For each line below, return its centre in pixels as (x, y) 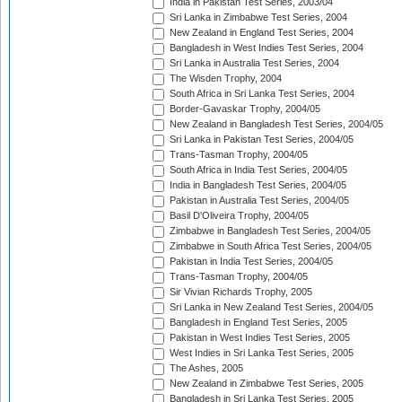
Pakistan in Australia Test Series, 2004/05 (258, 201)
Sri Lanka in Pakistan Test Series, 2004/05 (260, 140)
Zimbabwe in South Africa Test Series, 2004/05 (269, 246)
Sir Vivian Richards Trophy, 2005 (240, 292)
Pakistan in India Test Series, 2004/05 (250, 262)
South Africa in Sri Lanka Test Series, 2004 (261, 94)
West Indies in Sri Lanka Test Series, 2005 (260, 353)
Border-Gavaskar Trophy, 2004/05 (244, 109)
